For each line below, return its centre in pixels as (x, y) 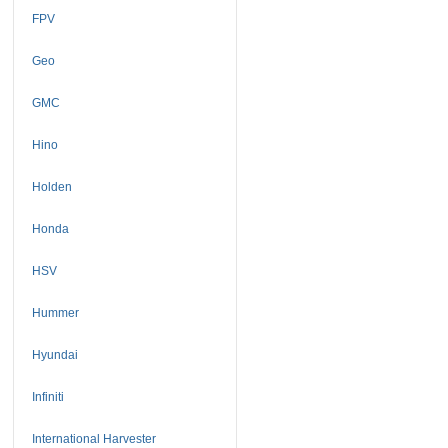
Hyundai (54, 354)
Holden (51, 186)
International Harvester (93, 438)
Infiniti (47, 396)
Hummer (55, 312)
